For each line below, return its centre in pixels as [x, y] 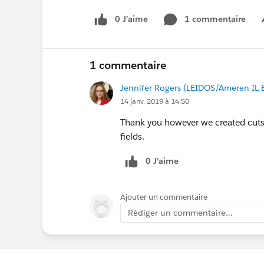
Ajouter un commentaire [164, 197]
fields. [132, 136]
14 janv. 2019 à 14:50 [155, 101]
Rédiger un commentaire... [180, 212]
